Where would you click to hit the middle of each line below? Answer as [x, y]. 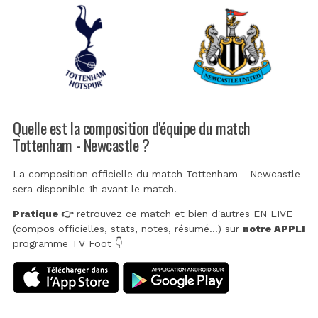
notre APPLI [274, 229]
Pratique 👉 [43, 214]
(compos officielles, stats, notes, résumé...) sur [128, 229]
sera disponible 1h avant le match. [95, 189]
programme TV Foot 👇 [68, 244]
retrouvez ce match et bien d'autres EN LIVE [183, 214]
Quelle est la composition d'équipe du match [132, 127]
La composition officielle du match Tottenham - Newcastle [157, 174]
